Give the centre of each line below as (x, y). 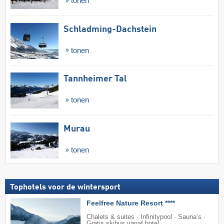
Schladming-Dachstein (110, 29)
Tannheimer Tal (95, 79)
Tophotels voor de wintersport (65, 187)
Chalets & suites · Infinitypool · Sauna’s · (146, 217)
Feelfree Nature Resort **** (131, 203)
